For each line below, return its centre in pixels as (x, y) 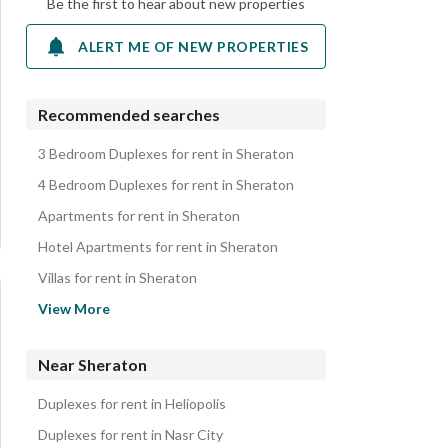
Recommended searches (129, 114)
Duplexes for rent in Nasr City (130, 434)
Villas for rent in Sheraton (117, 277)
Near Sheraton (92, 364)
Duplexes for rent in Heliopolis (132, 403)
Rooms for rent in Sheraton (122, 293)
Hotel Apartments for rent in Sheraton (158, 246)
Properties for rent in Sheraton (134, 324)
